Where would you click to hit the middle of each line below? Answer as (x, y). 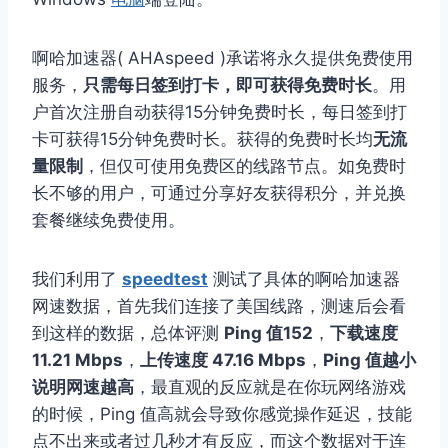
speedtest (165, 279)
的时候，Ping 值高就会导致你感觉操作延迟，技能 (222, 414)
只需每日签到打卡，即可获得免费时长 (227, 85)
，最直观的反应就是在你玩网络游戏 (270, 387)
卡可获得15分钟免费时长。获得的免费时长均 (202, 139)
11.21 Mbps (77, 360)
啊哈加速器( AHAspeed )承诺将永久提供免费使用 (222, 58)
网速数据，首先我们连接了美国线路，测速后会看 (219, 306)
